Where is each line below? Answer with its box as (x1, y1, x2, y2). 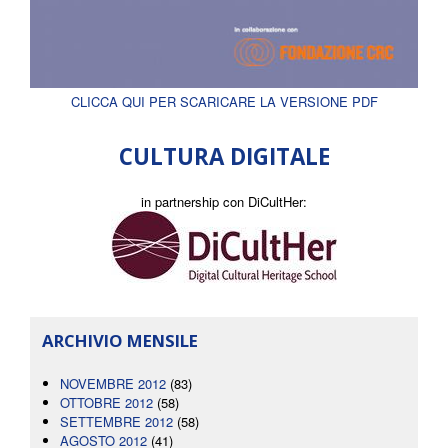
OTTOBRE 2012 (60, 393, 153, 413)
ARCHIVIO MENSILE (42, 329, 198, 353)
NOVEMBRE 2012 (60, 374, 166, 394)
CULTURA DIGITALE (118, 141, 330, 173)
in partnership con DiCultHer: (141, 192, 307, 212)
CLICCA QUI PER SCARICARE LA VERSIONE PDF (70, 92, 378, 112)
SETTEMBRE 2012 (60, 412, 173, 432)
